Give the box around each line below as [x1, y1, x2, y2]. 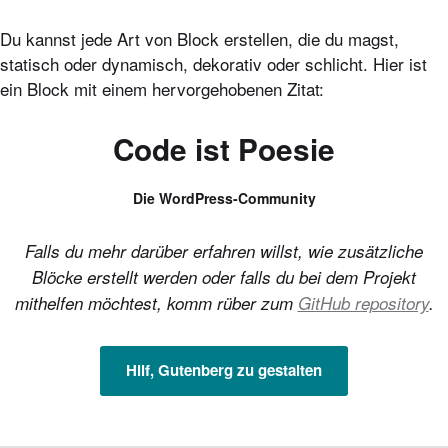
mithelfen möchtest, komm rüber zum [14, 290, 298, 315]
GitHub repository [297, 290, 429, 315]
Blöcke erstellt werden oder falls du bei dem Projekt [32, 264, 416, 289]
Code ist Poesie [113, 127, 335, 170]
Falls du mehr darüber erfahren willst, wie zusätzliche [25, 238, 423, 263]
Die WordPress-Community [132, 187, 316, 208]
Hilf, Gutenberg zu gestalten [126, 359, 322, 382]
